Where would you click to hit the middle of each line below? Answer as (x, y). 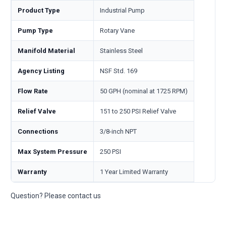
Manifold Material (46, 50)
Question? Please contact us (56, 195)
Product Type (39, 10)
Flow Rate (33, 91)
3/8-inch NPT (118, 131)
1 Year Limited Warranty (134, 172)
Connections (38, 131)
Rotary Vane (117, 30)
